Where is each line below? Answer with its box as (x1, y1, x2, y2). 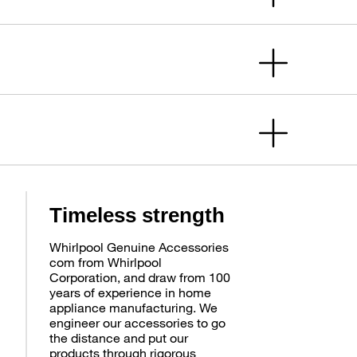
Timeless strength (49, 202, 226, 227)
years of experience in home (49, 284, 212, 300)
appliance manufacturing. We (49, 299, 218, 315)
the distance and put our (49, 329, 189, 345)
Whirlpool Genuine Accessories (49, 238, 229, 254)
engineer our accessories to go (49, 314, 226, 330)
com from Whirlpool (49, 253, 163, 269)
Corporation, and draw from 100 (49, 269, 231, 284)
